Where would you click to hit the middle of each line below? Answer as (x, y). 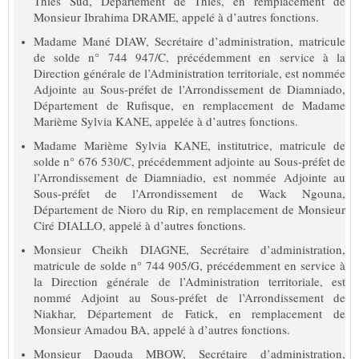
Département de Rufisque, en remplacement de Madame (190, 105)
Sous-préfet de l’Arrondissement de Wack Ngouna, (190, 193)
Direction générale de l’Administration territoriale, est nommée (190, 73)
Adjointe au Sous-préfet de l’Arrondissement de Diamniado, (190, 89)
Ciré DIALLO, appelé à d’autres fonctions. (140, 225)
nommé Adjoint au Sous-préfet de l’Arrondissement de (190, 297)
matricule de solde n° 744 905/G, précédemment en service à (190, 265)
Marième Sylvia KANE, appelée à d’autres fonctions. (166, 121)
